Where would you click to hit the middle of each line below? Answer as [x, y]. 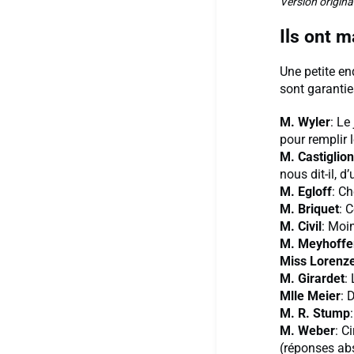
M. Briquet [309, 209]
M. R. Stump [315, 314]
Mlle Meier [310, 296]
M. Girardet [312, 279]
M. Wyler [305, 122]
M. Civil [301, 227]
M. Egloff [306, 192]
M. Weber [307, 331]
